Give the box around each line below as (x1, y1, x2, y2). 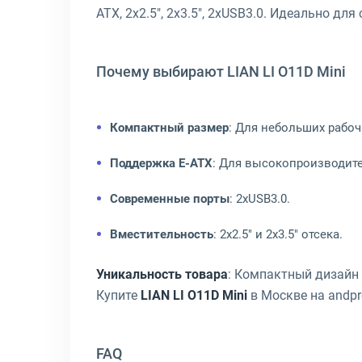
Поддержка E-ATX (110, 156, 213, 170)
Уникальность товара (96, 267, 228, 282)
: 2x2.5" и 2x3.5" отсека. (213, 227, 343, 242)
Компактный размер (110, 120, 229, 135)
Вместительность (110, 227, 213, 242)
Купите (96, 288, 141, 303)
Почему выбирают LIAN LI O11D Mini (96, 63, 346, 80)
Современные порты (110, 192, 229, 206)
